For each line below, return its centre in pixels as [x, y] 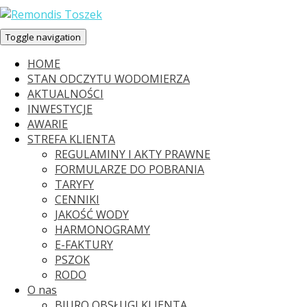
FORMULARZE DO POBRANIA [130, 169]
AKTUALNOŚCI [65, 94]
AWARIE [48, 124]
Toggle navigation [43, 37]
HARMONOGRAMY [102, 230]
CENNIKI [77, 199]
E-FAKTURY [84, 245]
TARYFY [74, 184]
